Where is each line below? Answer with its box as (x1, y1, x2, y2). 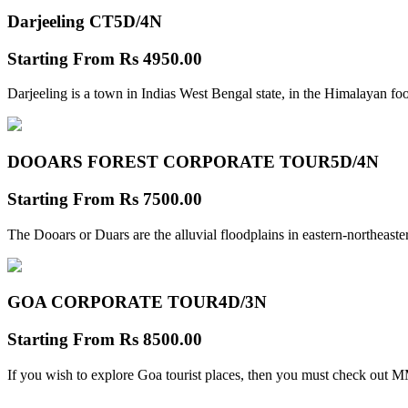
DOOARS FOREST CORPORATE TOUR (7, 152, 331, 172)
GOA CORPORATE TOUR (7, 292, 219, 312)
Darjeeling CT (7, 12, 114, 31)
